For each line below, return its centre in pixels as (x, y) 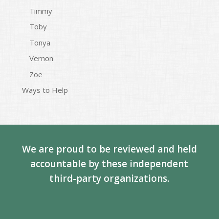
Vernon (41, 58)
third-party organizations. (109, 178)
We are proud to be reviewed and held (109, 149)
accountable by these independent (109, 164)
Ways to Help (45, 90)
